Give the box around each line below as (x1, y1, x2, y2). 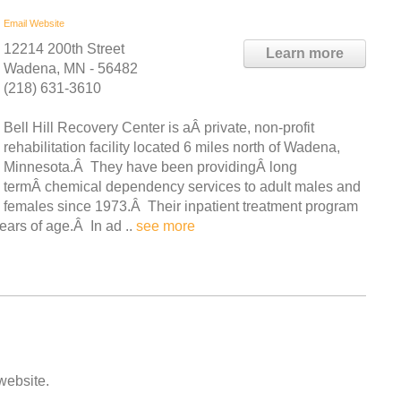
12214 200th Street (4, 41, 124, 56)
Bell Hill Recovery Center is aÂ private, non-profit (4, 120, 314, 135)
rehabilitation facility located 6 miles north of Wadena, (4, 140, 340, 155)
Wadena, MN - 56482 (4, 61, 138, 76)
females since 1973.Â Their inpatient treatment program (4, 199, 358, 214)
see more (136, 218, 195, 234)
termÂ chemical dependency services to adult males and (4, 179, 361, 194)
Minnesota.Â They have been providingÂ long (4, 159, 297, 175)
